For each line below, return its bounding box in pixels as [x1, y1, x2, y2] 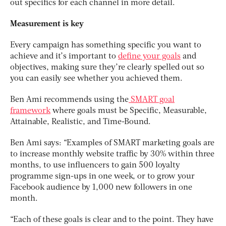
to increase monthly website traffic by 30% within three [10, 150, 214, 158]
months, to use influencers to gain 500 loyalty [10, 161, 180, 169]
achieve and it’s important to [10, 52, 118, 61]
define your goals [118, 52, 181, 61]
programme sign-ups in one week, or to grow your [10, 172, 195, 181]
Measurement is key [10, 20, 84, 28]
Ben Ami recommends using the [10, 95, 129, 104]
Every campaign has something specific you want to [10, 41, 201, 49]
